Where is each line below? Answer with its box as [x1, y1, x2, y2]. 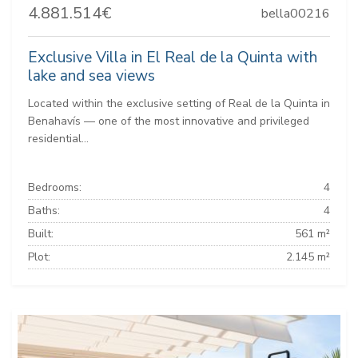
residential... [28, 131, 89, 146]
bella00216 [261, 5, 330, 22]
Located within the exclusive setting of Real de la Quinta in [28, 96, 330, 111]
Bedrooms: [28, 180, 82, 195]
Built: [28, 226, 54, 241]
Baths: [28, 203, 60, 218]
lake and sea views [28, 66, 155, 86]
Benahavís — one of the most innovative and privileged [28, 113, 309, 129]
